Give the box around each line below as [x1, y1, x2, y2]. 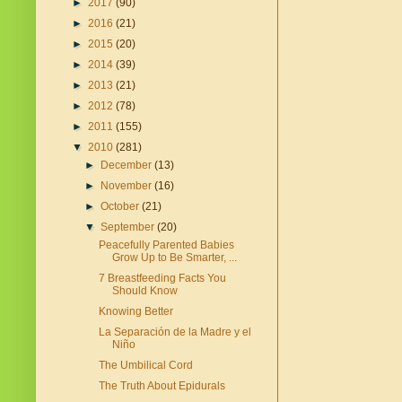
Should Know [111, 284, 178, 298]
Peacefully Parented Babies [98, 239, 234, 252]
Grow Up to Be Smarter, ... [111, 251, 237, 265]
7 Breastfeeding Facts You [98, 272, 226, 285]
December [100, 159, 155, 172]
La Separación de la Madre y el [98, 326, 251, 339]
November [100, 179, 155, 193]
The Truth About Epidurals [98, 380, 225, 393]
